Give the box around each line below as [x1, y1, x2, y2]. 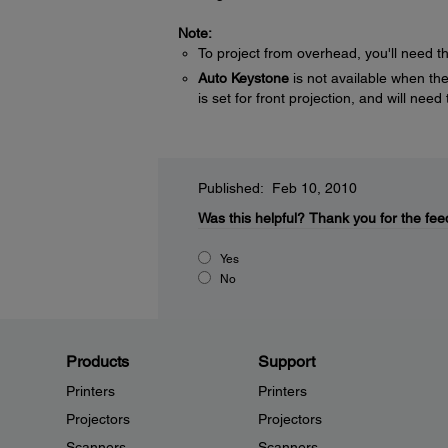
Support [257, 352, 315, 371]
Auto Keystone [197, 70, 289, 86]
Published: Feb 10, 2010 [197, 180, 357, 196]
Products [66, 352, 129, 371]
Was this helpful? [197, 210, 305, 226]
